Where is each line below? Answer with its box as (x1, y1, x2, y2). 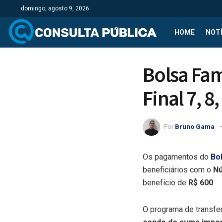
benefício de (143, 177, 188, 187)
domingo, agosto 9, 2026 (21, 5, 89, 12)
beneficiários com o (143, 165, 213, 174)
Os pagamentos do (143, 152, 211, 162)
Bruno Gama (175, 122, 215, 130)
